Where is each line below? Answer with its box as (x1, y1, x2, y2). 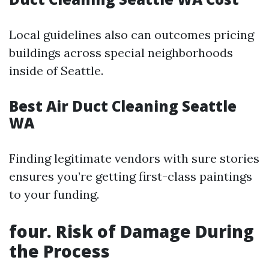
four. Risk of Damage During (9, 220, 254, 243)
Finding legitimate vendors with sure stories (9, 151, 259, 166)
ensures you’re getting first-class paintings (9, 169, 252, 184)
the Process (9, 240, 110, 263)
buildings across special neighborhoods (9, 45, 233, 61)
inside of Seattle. (9, 63, 103, 79)
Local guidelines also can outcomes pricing (9, 27, 254, 43)
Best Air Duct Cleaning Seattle (9, 96, 237, 116)
